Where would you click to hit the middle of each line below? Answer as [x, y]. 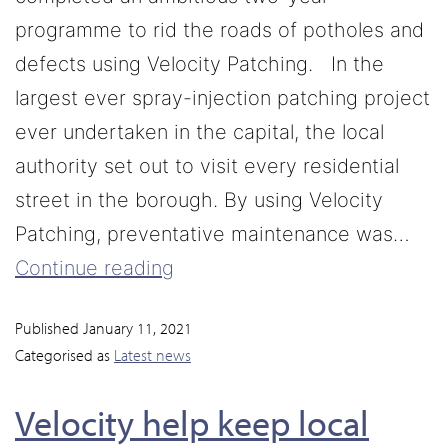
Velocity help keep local [192, 421]
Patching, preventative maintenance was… [212, 233]
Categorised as [64, 354]
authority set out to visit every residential [207, 165]
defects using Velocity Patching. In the [199, 63]
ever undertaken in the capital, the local [199, 131]
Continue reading [94, 267]
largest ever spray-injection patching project [222, 97]
